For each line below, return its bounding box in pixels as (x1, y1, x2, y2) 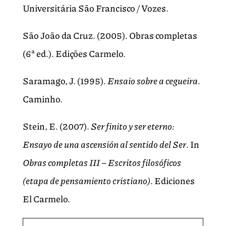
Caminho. (22, 92, 63, 106)
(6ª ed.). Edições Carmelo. (22, 47, 126, 61)
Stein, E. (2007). (22, 120, 91, 133)
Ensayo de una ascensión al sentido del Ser (22, 138, 186, 151)
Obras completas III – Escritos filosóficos (22, 156, 181, 169)
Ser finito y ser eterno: (90, 120, 175, 133)
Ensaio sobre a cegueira (107, 74, 198, 88)
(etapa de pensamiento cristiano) (22, 174, 150, 188)
